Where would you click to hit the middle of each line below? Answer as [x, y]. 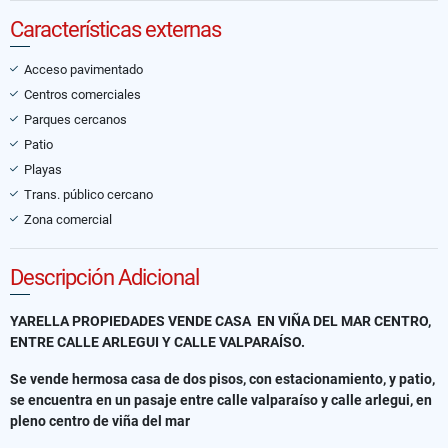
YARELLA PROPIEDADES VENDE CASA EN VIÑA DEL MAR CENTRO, [220, 320]
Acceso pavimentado [83, 69]
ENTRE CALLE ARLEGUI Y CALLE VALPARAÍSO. [157, 341]
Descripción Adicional [104, 277]
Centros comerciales [82, 94]
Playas [43, 169]
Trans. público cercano [88, 194]
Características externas [115, 29]
